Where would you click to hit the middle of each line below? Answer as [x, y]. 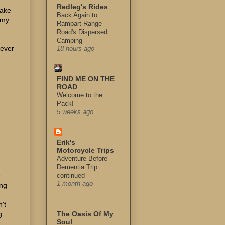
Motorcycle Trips [85, 150]
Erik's [66, 142]
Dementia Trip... [80, 167]
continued [71, 176]
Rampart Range [79, 24]
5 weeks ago [75, 112]
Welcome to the [80, 95]
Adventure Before [82, 159]
